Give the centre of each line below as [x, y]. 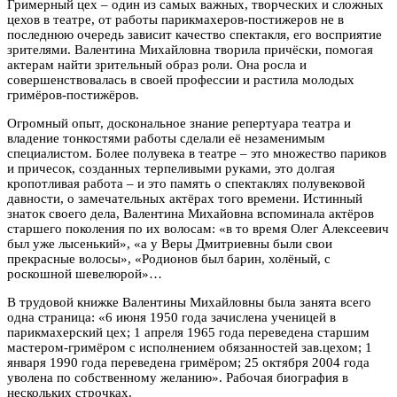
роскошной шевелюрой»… [85, 273]
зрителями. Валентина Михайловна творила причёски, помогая [190, 49]
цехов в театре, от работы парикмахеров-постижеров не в [175, 19]
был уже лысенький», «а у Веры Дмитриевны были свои [170, 243]
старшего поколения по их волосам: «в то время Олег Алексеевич [198, 228]
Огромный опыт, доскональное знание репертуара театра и [179, 123]
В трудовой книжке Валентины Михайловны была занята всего [189, 302]
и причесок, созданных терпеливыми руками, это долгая [171, 168]
